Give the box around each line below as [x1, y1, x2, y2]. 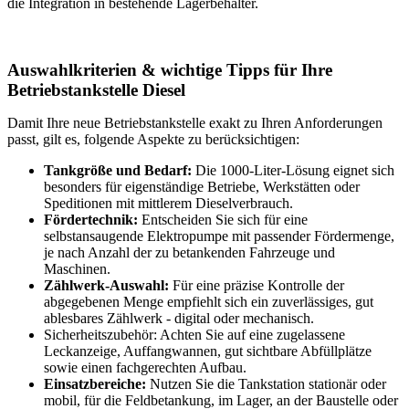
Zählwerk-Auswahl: [44, 278, 169, 294]
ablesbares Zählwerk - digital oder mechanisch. [44, 310, 314, 327]
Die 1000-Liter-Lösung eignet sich [195, 163, 394, 179]
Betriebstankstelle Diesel [7, 80, 185, 100]
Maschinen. [44, 261, 110, 278]
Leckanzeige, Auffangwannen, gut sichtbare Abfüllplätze [44, 343, 372, 360]
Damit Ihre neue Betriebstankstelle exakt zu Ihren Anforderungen [7, 115, 383, 131]
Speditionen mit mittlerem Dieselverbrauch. [44, 195, 293, 212]
